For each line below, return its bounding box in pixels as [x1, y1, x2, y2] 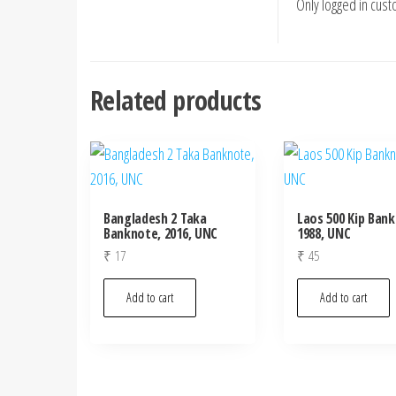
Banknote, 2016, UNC [103, 224, 217, 243]
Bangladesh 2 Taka [103, 209, 207, 228]
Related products [90, 82, 262, 118]
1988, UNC [297, 224, 351, 243]
